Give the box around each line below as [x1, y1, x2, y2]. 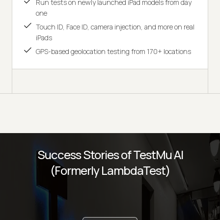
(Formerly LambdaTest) [50, 162, 170, 179]
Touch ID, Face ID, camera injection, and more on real [36, 22, 194, 32]
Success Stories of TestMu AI [37, 146, 183, 163]
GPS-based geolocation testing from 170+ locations [36, 47, 191, 56]
